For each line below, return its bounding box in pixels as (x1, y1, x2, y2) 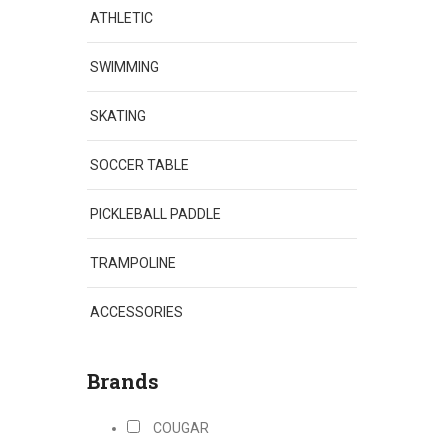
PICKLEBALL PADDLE (90, 206, 221, 222)
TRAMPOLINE (90, 255, 176, 271)
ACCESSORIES (90, 304, 183, 320)
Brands (87, 368, 159, 394)
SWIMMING (90, 59, 159, 75)
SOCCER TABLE (90, 157, 189, 173)
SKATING (90, 108, 146, 124)
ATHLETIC (90, 10, 153, 26)
